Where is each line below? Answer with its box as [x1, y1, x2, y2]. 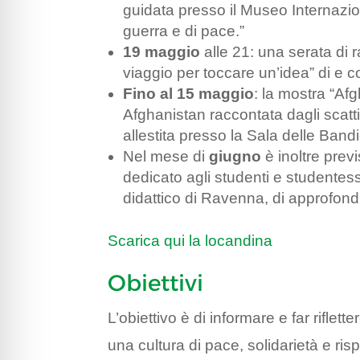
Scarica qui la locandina [108, 232, 273, 250]
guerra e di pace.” [123, 22, 245, 40]
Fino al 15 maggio [123, 85, 255, 103]
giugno [209, 148, 262, 166]
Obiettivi [108, 269, 204, 297]
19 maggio [123, 43, 201, 61]
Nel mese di [123, 148, 210, 166]
